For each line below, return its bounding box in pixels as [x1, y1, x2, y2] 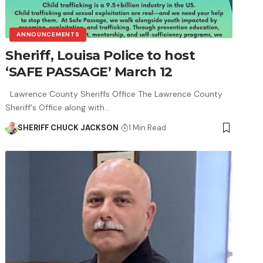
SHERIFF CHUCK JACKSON [17, 122, 119, 133]
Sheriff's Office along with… [5, 102, 110, 113]
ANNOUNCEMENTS [16, 30, 80, 38]
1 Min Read [129, 122, 167, 133]
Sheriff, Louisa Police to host [5, 47, 195, 63]
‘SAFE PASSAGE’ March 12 [5, 63, 173, 80]
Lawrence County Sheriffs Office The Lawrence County [5, 88, 223, 99]
